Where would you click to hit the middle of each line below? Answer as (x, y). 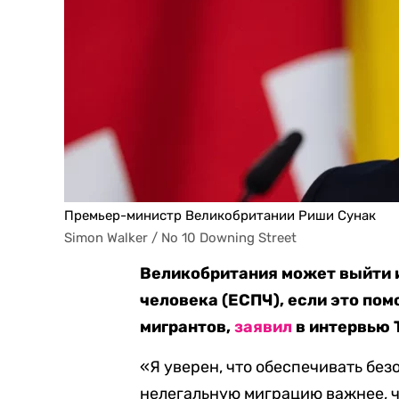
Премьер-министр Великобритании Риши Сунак (220, 216)
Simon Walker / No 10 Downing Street (180, 238)
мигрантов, (187, 327)
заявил (264, 327)
